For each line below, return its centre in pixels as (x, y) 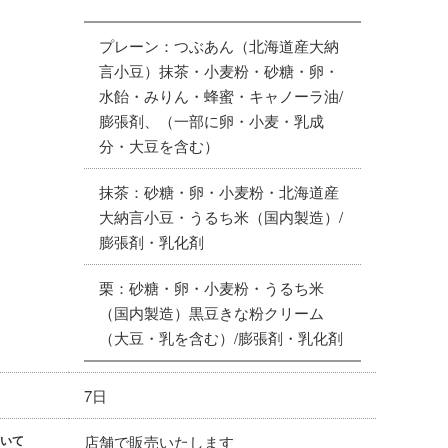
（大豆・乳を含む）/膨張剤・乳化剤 (220, 337)
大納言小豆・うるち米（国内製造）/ (220, 216)
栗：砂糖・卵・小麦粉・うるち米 (211, 287)
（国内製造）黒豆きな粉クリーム (211, 312)
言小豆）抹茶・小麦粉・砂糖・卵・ (218, 70)
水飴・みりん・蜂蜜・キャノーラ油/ (220, 95)
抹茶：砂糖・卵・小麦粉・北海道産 (218, 191)
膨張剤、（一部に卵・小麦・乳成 (211, 120)
